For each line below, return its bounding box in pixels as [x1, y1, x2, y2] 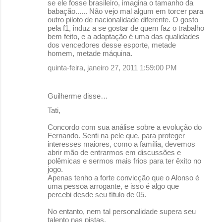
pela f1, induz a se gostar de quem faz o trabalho [48, 23, 204, 32]
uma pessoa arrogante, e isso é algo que [48, 181, 179, 190]
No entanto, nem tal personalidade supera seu [48, 207, 196, 216]
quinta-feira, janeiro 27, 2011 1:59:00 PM [48, 63, 177, 72]
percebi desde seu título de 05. [48, 190, 146, 199]
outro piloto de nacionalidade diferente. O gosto [48, 15, 198, 24]
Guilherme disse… [48, 91, 108, 100]
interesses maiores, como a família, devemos [48, 139, 195, 148]
